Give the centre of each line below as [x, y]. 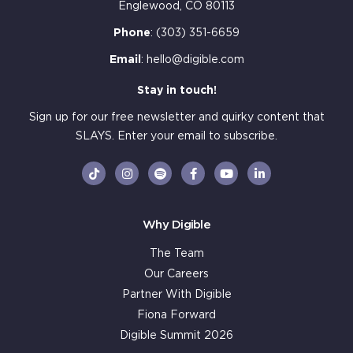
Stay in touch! [176, 91]
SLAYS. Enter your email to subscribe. [176, 137]
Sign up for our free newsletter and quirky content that [176, 118]
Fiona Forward [176, 315]
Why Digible [176, 225]
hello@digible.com [195, 60]
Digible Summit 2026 [176, 335]
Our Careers [176, 274]
